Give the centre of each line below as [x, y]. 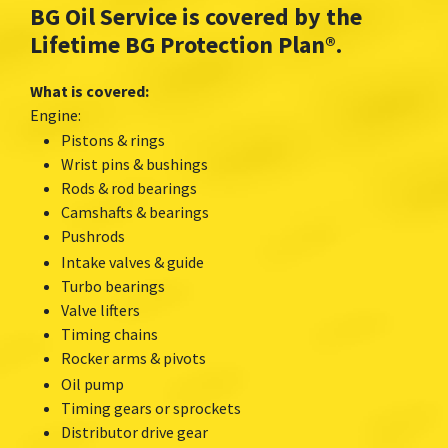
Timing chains [109, 333]
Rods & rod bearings [129, 187]
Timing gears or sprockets [151, 407]
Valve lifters [100, 309]
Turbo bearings [113, 285]
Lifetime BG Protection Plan [177, 44]
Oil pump [92, 383]
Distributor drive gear [134, 431]
